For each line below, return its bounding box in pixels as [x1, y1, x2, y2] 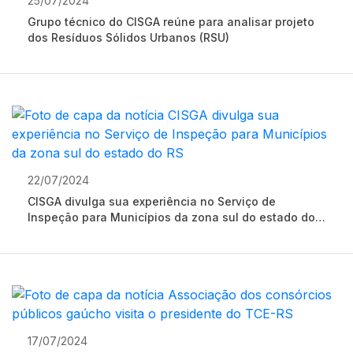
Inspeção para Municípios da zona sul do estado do [28, 210, 315, 224]
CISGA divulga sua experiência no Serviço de [28, 195, 276, 208]
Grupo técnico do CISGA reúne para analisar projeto [28, 15, 163, 28]
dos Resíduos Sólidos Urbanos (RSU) [28, 31, 229, 44]
